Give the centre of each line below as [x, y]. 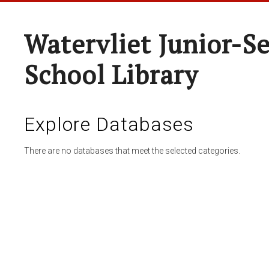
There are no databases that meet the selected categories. [132, 151]
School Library [111, 74]
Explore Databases [109, 124]
